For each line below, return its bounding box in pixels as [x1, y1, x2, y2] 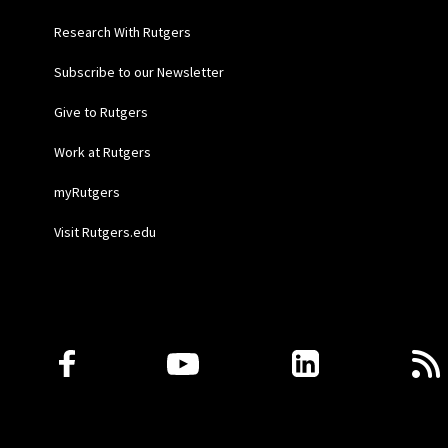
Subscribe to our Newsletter [53, 63, 224, 82]
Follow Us [52, 341, 145, 366]
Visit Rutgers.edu [53, 223, 156, 242]
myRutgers [53, 183, 120, 202]
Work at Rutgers [53, 143, 151, 162]
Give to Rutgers [53, 103, 148, 122]
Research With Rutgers [53, 23, 191, 42]
